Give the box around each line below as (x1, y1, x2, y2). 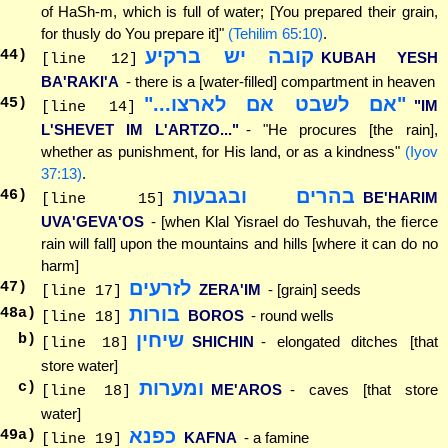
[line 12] (40, 50, 138, 68)
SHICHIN (191, 332, 254, 350)
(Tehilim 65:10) (227, 24, 323, 42)
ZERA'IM (198, 280, 261, 298)
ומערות (138, 376, 204, 399)
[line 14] (40, 98, 136, 116)
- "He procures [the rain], (246, 120, 438, 138)
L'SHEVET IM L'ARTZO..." (40, 120, 239, 138)
